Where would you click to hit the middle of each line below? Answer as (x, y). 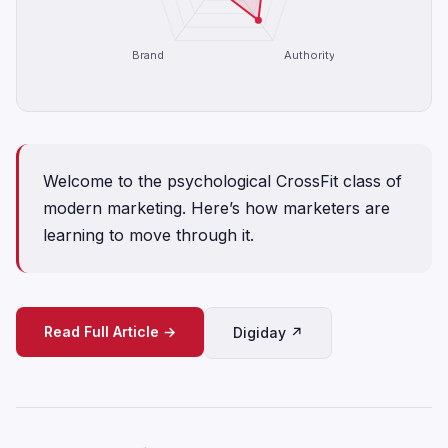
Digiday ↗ (268, 332)
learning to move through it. (148, 235)
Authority (309, 55)
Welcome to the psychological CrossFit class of (222, 181)
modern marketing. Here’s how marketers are (216, 208)
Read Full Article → (110, 331)
